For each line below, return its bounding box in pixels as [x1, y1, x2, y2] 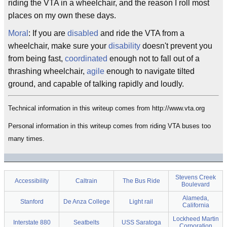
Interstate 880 [13, 219, 51, 226]
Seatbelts [73, 219, 99, 226]
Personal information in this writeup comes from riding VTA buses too [8, 122, 211, 130]
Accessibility [15, 177, 49, 184]
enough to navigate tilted [104, 67, 195, 75]
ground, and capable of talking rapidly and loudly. [8, 80, 184, 88]
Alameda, [182, 195, 209, 202]
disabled [67, 29, 98, 37]
